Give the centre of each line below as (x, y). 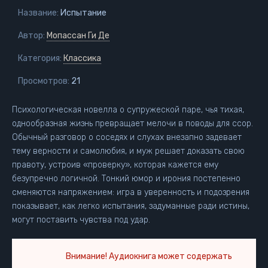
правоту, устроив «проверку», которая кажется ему (115, 165)
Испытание (83, 13)
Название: (38, 13)
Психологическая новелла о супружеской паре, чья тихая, (128, 110)
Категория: (40, 58)
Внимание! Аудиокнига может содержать (149, 256)
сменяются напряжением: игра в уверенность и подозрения (131, 192)
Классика (82, 58)
